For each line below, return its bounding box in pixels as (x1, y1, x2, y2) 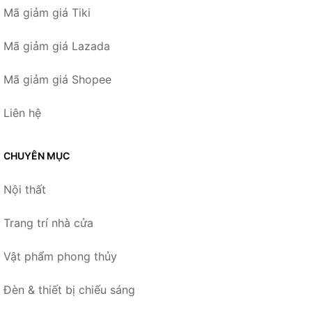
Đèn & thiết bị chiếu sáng (3, 282, 135, 297)
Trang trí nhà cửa (3, 215, 93, 230)
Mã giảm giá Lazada (3, 38, 110, 53)
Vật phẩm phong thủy (3, 249, 117, 263)
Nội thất (3, 182, 46, 196)
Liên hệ (3, 105, 41, 120)
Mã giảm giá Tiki (3, 5, 91, 19)
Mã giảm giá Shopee (3, 72, 111, 86)
